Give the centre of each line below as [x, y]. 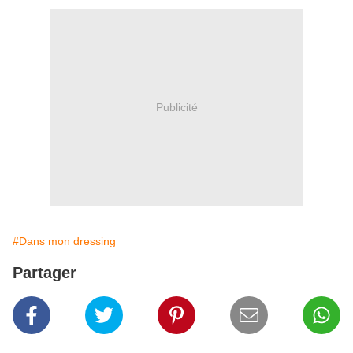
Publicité [176, 107]
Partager [45, 273]
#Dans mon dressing [64, 242]
